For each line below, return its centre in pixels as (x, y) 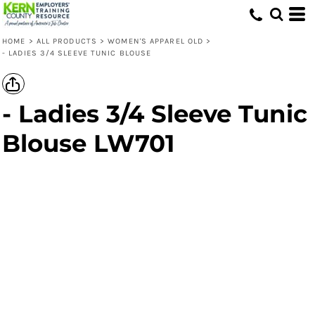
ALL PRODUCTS (66, 41)
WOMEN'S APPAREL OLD (156, 41)
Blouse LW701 (88, 143)
